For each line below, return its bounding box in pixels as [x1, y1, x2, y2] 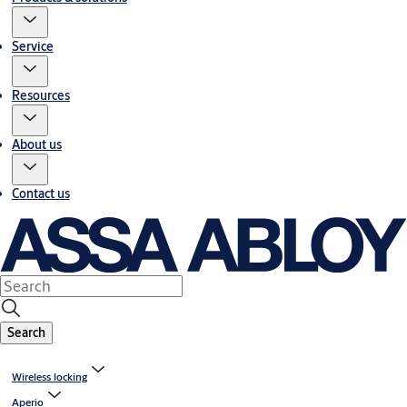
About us [11, 135, 62, 153]
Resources [11, 86, 70, 104]
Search [7, 324, 45, 342]
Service [11, 37, 54, 55]
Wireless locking [11, 370, 87, 384]
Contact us [11, 184, 70, 202]
